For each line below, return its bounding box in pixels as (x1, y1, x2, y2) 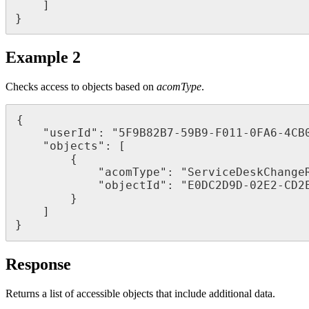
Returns (6, 287, 39, 299)
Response (6, 255, 71, 273)
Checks (6, 80, 38, 92)
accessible (77, 287, 120, 299)
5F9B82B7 (119, 126, 174, 140)
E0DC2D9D (188, 179, 243, 192)
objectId (105, 179, 160, 192)
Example (6, 48, 68, 66)
